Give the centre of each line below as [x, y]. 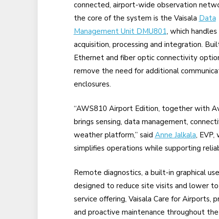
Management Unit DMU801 [120, 31]
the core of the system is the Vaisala [136, 18]
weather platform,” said [114, 135]
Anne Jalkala [175, 135]
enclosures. [92, 84]
